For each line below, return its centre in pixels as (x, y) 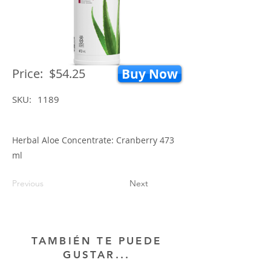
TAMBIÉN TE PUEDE (97, 241)
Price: (28, 73)
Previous (28, 183)
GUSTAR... (97, 255)
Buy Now (150, 74)
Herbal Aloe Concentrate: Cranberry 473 (93, 140)
